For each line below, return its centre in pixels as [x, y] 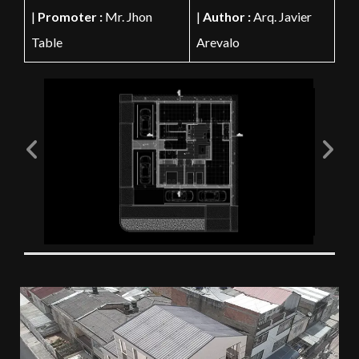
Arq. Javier [281, 17]
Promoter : [70, 17]
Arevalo [218, 42]
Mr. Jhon [127, 17]
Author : [227, 17]
